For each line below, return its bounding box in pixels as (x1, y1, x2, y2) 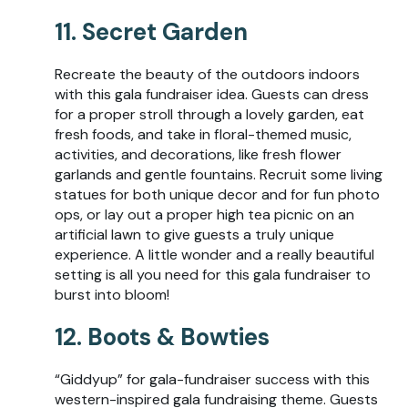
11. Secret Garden (55, 15, 248, 47)
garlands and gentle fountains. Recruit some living (55, 164, 382, 184)
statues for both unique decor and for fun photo (55, 184, 380, 204)
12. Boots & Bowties (55, 321, 270, 352)
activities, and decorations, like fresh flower (55, 144, 342, 164)
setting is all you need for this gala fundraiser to (55, 264, 371, 284)
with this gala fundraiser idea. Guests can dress (55, 84, 369, 104)
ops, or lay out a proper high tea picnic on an (55, 204, 354, 224)
